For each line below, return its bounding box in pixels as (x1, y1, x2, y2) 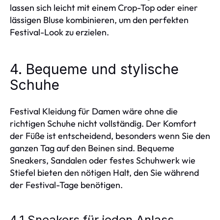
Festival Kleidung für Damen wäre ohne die (10, 106, 178, 117)
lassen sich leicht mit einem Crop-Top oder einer (10, 2, 198, 13)
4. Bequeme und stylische (10, 61, 179, 78)
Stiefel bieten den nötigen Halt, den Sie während (10, 167, 199, 178)
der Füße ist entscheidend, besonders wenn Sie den (10, 130, 210, 141)
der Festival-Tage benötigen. (10, 179, 123, 191)
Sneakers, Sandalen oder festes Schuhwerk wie (10, 155, 195, 166)
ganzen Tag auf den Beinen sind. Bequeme (10, 142, 174, 154)
